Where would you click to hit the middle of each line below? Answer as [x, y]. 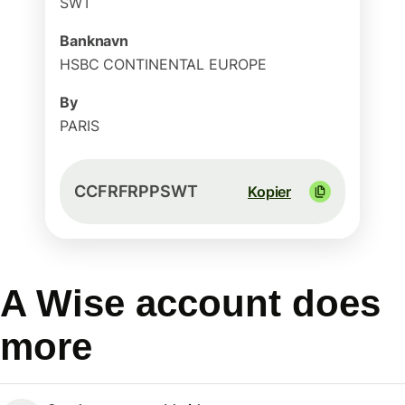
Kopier [269, 192]
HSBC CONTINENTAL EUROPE [163, 64]
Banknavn [94, 41]
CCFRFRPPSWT [136, 191]
